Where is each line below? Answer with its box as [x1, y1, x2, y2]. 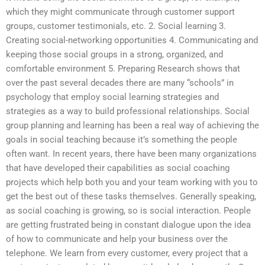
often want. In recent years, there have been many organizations [6, 148, 257, 160]
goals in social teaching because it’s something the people [6, 134, 237, 146]
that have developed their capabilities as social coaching [6, 163, 230, 174]
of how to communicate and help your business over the [6, 234, 228, 245]
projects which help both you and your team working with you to [6, 177, 258, 188]
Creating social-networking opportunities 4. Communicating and [6, 35, 258, 46]
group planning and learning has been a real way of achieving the [6, 120, 259, 131]
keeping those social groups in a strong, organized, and [6, 49, 223, 60]
